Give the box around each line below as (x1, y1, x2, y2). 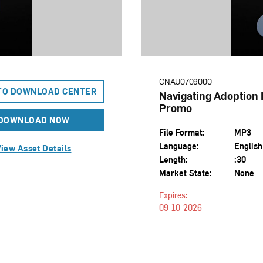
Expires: (159, 190, 187, 201)
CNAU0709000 (159, 76, 212, 87)
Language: (159, 140, 199, 151)
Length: (159, 154, 188, 165)
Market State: (159, 167, 212, 178)
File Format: (159, 127, 205, 138)
